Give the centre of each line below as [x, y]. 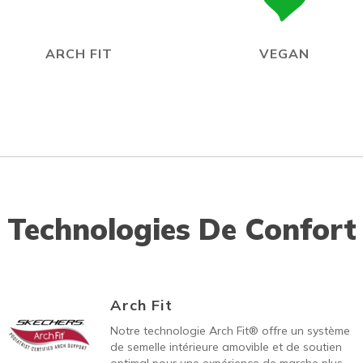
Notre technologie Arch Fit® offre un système [230, 331]
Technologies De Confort [181, 229]
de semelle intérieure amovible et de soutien [226, 347]
